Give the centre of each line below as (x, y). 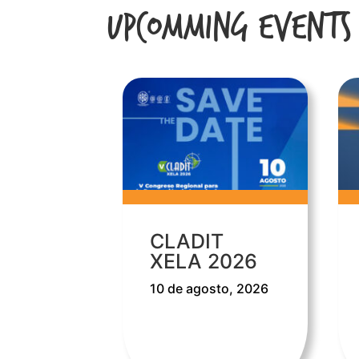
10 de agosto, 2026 (210, 289)
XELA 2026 (204, 262)
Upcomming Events (230, 28)
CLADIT (187, 242)
